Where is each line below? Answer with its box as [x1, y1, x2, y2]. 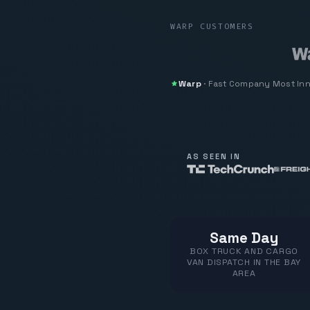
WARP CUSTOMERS [170, 21, 254, 33]
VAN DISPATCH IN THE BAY [186, 256, 302, 268]
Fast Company [208, 77, 271, 89]
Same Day [210, 228, 278, 247]
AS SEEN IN [187, 151, 241, 161]
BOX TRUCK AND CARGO [189, 245, 299, 257]
